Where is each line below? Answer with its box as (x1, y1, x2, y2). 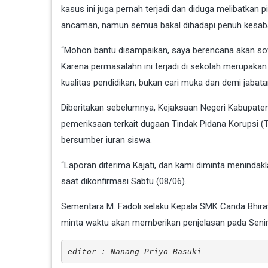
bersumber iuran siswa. (61, 135, 152, 146)
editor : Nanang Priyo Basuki (67, 246, 202, 256)
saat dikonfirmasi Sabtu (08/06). (61, 176, 187, 187)
